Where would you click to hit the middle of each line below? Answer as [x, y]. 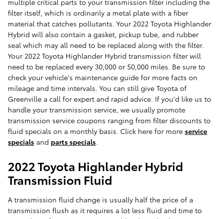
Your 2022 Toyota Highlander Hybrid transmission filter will [104, 56]
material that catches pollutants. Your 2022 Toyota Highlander [109, 24]
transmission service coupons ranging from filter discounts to [109, 120]
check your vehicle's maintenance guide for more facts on [103, 77]
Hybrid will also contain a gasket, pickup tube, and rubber [103, 34]
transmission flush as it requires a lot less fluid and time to [105, 210]
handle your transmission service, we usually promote [97, 110]
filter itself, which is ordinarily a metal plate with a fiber [98, 13]
